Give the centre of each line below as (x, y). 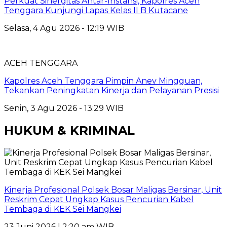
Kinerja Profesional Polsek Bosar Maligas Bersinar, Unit (113, 190)
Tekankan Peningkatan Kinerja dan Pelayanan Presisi (111, 90)
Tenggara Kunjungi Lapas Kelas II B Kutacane (96, 10)
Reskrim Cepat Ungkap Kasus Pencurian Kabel (99, 199)
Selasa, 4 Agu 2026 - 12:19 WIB (64, 28)
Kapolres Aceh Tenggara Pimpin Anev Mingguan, (103, 81)
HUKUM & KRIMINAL (69, 130)
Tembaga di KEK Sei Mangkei (63, 209)
